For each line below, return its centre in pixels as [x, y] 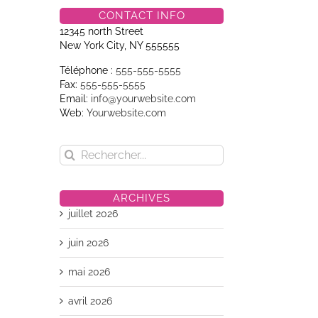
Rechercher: [87, 151]
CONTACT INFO [142, 16]
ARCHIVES [142, 198]
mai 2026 [89, 272]
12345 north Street [102, 31]
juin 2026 [88, 243]
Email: [75, 99]
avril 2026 [90, 301]
